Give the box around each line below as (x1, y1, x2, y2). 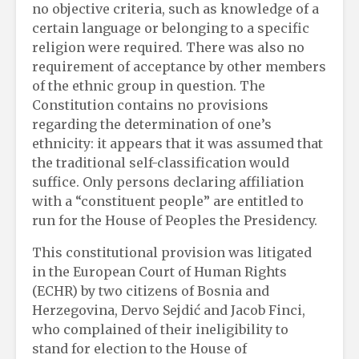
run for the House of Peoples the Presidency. (32, 212, 317, 228)
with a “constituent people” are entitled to (32, 192, 304, 209)
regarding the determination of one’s (32, 115, 272, 132)
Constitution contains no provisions (32, 96, 268, 113)
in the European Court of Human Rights (32, 263, 287, 280)
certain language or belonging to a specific (32, 19, 309, 36)
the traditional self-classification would (32, 154, 289, 171)
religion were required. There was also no (32, 38, 305, 55)
